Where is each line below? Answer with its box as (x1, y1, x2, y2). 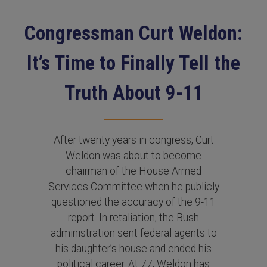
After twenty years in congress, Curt (53, 134, 214, 146)
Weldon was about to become (66, 150, 201, 162)
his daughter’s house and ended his (55, 243, 212, 254)
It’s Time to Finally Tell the (27, 51, 240, 74)
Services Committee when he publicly (48, 181, 219, 193)
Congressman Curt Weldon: (24, 21, 243, 45)
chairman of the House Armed (66, 165, 201, 177)
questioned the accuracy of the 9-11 (51, 196, 216, 208)
